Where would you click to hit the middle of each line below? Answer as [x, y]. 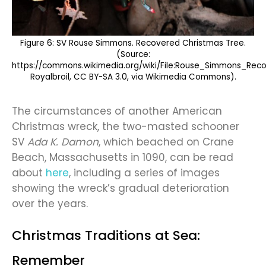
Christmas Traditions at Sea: [106, 236]
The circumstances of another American [117, 111]
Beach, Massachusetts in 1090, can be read [123, 158]
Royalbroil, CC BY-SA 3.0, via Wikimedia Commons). [133, 77]
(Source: [133, 55]
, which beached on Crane [166, 142]
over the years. [50, 204]
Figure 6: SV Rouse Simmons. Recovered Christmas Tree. [133, 43]
